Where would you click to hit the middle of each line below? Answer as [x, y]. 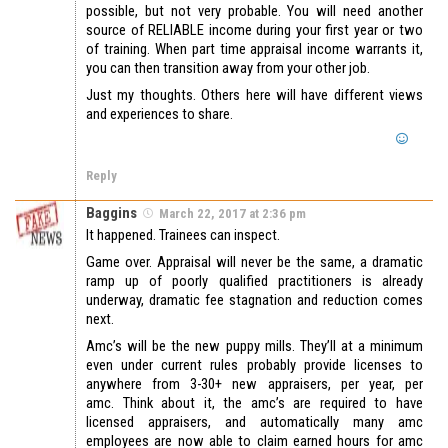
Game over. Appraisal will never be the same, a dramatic [254, 262]
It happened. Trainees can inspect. [183, 235]
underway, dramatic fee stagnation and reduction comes [254, 300]
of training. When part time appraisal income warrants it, [254, 49]
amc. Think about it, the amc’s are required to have [254, 403]
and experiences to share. [159, 114]
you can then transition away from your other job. [228, 68]
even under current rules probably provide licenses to [254, 365]
